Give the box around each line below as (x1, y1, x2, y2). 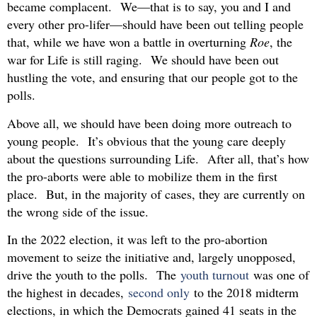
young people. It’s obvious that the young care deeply (7, 132, 286, 149)
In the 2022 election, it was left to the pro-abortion (7, 231, 267, 248)
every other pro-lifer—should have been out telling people (7, 16, 304, 33)
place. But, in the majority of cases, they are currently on (7, 185, 305, 202)
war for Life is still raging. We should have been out (7, 51, 279, 69)
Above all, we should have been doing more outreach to (7, 114, 292, 132)
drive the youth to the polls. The (7, 266, 180, 284)
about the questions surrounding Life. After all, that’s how (7, 149, 309, 167)
